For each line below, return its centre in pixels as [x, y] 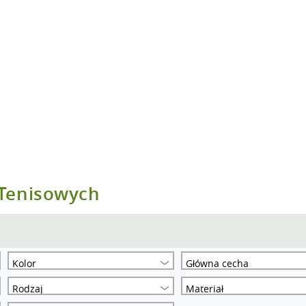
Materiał [205, 289]
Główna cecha [218, 263]
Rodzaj [28, 289]
